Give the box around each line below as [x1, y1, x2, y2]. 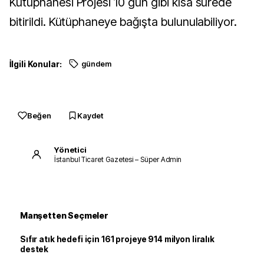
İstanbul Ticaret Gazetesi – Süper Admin [54, 154, 182, 164]
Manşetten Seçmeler [20, 210, 108, 221]
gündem [81, 60, 111, 69]
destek [20, 245, 49, 255]
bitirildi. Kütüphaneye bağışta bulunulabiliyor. [9, 15, 237, 29]
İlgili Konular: [9, 59, 62, 70]
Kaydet [77, 111, 103, 121]
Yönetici [54, 144, 87, 154]
